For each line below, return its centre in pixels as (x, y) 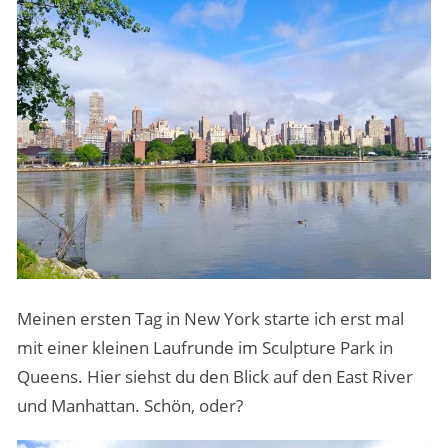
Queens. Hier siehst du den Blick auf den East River (214, 377)
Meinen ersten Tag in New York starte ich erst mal (210, 319)
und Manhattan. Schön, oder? (129, 406)
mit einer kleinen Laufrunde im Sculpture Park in (204, 348)
